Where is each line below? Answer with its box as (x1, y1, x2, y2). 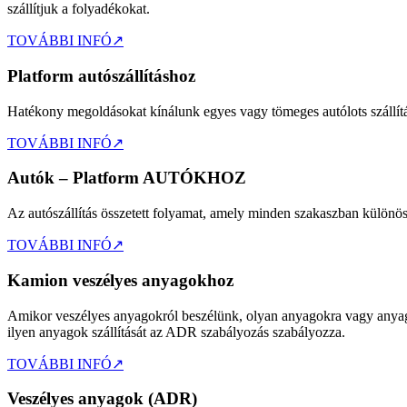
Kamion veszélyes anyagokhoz (7, 270, 233, 290)
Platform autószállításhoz (7, 65, 195, 85)
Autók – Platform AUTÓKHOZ (7, 168, 246, 188)
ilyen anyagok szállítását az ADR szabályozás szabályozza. (7, 323, 345, 340)
